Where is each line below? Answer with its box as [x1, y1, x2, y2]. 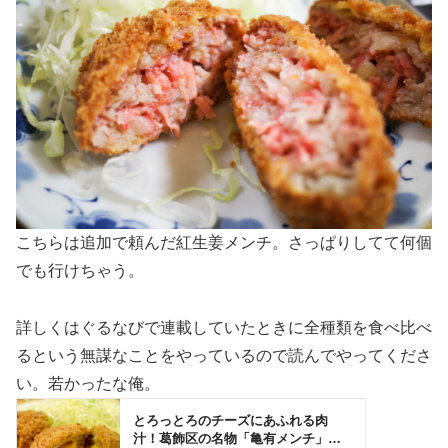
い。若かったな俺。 [16, 374, 160, 392]
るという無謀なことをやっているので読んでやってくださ [16, 346, 432, 364]
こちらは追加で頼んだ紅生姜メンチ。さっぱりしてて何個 [16, 233, 432, 251]
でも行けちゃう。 [16, 261, 144, 279]
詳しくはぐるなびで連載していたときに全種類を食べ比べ [16, 318, 432, 336]
